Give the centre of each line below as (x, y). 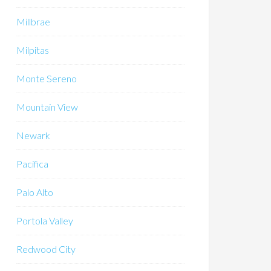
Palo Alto (35, 192)
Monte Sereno (47, 78)
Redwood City (46, 249)
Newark (33, 135)
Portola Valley (45, 220)
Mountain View (47, 107)
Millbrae (33, 21)
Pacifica (32, 164)
